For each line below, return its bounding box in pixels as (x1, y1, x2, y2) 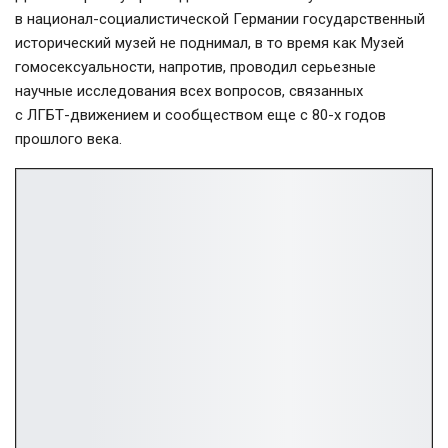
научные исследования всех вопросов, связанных (15, 81, 363, 100)
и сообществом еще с (149, 105, 312, 124)
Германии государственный (229, 9, 425, 28)
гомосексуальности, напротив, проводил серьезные (15, 57, 376, 76)
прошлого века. (15, 129, 122, 148)
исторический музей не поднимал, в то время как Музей (15, 33, 404, 52)
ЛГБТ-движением (27, 105, 149, 124)
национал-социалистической (27, 9, 229, 28)
